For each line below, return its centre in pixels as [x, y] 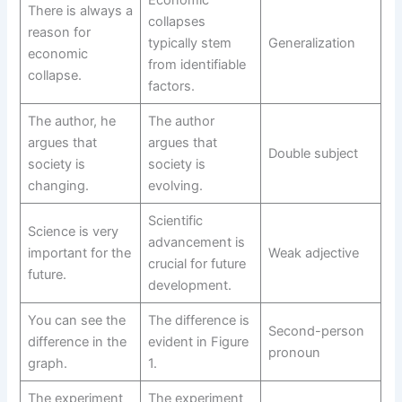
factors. [171, 86]
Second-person [316, 331]
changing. [58, 185]
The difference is [198, 320]
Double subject [313, 153]
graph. [47, 363]
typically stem [189, 43]
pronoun [294, 352]
